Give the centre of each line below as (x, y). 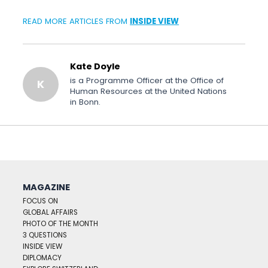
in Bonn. (85, 102)
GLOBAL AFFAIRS (51, 213)
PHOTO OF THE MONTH (61, 224)
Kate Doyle (95, 66)
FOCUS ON (41, 201)
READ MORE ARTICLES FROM (77, 22)
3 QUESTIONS (45, 235)
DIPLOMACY (42, 258)
